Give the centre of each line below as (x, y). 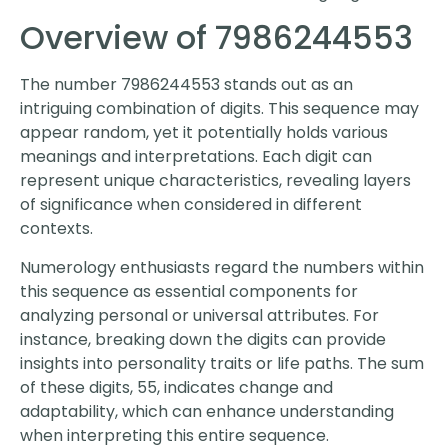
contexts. (56, 229)
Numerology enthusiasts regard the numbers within (222, 267)
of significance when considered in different (191, 205)
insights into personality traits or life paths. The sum (222, 363)
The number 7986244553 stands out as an (186, 85)
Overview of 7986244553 (216, 38)
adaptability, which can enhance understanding (207, 411)
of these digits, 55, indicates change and (176, 387)
